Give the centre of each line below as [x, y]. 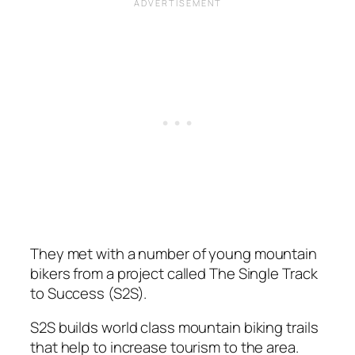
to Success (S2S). [89, 293]
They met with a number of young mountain [174, 253]
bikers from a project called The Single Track [174, 273]
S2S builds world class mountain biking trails [174, 328]
